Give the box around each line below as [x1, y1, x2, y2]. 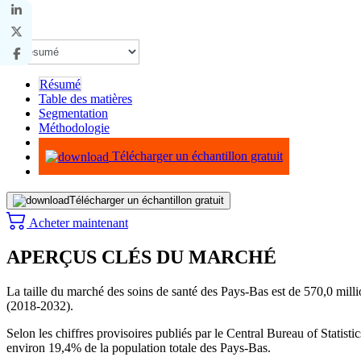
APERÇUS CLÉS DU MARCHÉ [6, 246, 276, 268]
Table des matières [39, 91, 132, 106]
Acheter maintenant [27, 215, 128, 230]
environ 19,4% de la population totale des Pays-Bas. [6, 340, 271, 355]
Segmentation [39, 106, 108, 120]
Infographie [39, 135, 98, 149]
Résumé [39, 77, 81, 91]
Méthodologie [39, 120, 110, 135]
